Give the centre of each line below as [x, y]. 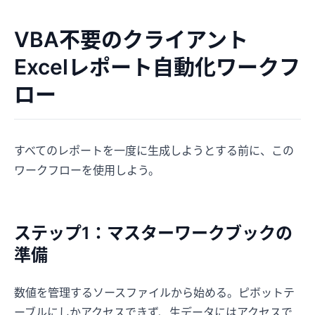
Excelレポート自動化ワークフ [157, 66]
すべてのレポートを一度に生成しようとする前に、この [154, 150]
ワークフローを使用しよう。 [87, 170]
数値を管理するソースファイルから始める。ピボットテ [154, 292]
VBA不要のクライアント [131, 39]
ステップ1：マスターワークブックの [153, 233]
